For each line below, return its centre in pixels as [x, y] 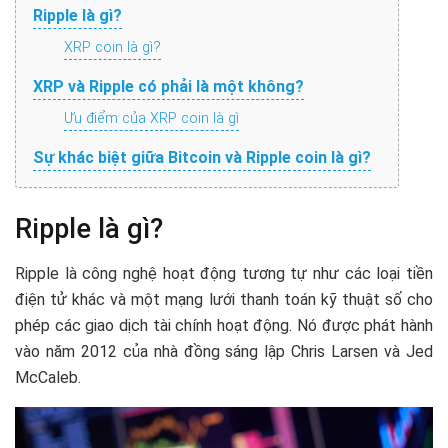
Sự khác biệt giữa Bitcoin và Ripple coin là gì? [202, 157]
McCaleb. [48, 377]
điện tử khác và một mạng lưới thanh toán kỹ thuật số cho [224, 299]
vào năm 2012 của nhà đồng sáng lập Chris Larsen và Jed [224, 351]
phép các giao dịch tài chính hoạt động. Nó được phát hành [224, 325]
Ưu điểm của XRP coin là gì [151, 118]
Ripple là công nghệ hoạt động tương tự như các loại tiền [224, 273]
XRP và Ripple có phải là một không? [168, 86]
